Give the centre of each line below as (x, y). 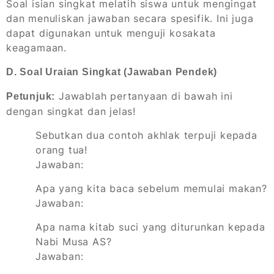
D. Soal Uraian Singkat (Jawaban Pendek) (112, 72)
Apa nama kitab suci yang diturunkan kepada (150, 227)
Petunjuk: (31, 97)
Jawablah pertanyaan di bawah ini (144, 96)
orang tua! (62, 150)
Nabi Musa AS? (74, 242)
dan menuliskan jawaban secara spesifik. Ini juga (130, 19)
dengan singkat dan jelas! (71, 112)
